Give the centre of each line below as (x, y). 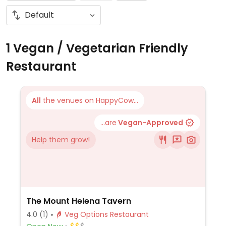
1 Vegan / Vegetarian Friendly (97, 48)
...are (108, 123)
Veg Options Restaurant (129, 214)
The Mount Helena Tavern (78, 201)
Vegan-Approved (150, 123)
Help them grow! (61, 140)
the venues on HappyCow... (90, 100)
